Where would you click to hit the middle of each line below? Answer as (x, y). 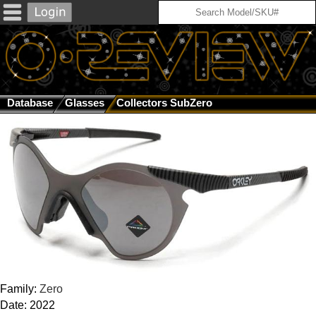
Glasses (85, 103)
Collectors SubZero (164, 103)
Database (30, 103)
